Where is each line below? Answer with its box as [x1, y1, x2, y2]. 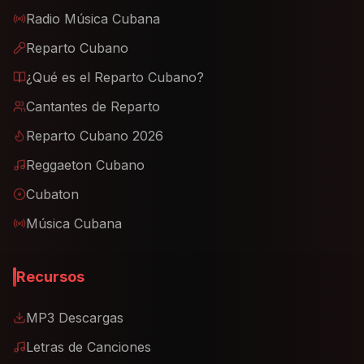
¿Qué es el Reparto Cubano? [26, 69, 204, 85]
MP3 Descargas [26, 310, 123, 326]
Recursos [16, 268, 84, 285]
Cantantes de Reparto [26, 98, 160, 115]
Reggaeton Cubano [26, 157, 145, 173]
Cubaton [26, 186, 79, 202]
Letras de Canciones [26, 339, 151, 355]
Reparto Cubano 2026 [26, 128, 163, 144]
